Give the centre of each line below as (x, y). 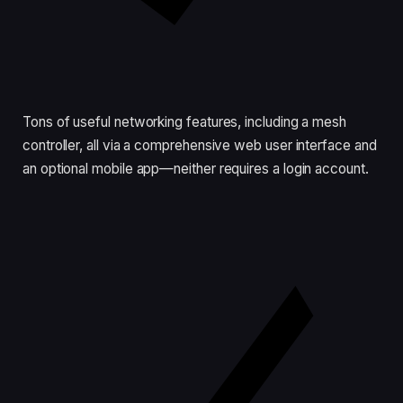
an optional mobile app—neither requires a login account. (196, 169)
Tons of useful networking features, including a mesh (185, 122)
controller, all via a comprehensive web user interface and (200, 146)
